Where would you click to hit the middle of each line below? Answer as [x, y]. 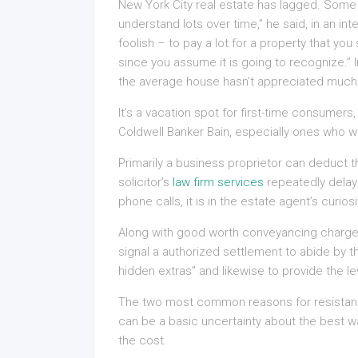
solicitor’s [145, 182]
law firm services [218, 182]
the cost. [143, 340]
